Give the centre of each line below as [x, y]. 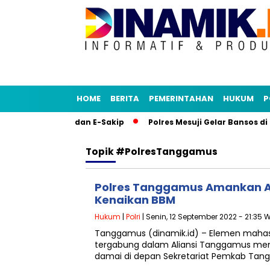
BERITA [125, 99]
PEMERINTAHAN [181, 99]
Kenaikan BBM [135, 200]
